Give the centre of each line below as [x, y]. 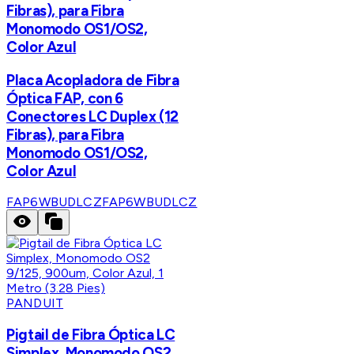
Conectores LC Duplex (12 [93, 116]
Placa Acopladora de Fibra [93, 80]
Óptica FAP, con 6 [65, 98]
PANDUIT [35, 303]
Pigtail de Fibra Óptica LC [91, 335]
